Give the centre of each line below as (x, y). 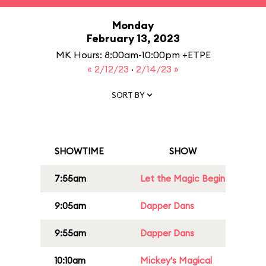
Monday (133, 25)
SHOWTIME (79, 151)
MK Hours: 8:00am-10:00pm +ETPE (133, 55)
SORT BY (128, 95)
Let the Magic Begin (183, 178)
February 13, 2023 (133, 38)
